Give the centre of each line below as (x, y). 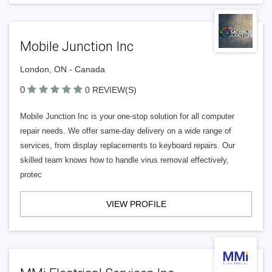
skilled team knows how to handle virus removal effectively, (124, 160)
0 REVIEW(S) (111, 90)
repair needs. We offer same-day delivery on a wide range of (126, 131)
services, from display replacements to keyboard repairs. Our (127, 145)
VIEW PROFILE (136, 204)
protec (31, 175)
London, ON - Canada (63, 69)
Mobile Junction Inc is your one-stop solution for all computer (127, 116)
